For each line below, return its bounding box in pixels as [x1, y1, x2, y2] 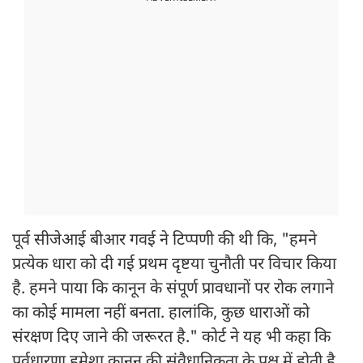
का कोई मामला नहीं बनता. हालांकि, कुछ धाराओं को [12, 303, 310, 325]
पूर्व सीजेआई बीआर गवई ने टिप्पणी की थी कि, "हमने [12, 230, 317, 252]
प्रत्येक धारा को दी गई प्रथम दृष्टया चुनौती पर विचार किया [12, 254, 336, 276]
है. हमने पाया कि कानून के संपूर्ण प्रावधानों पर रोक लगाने [12, 279, 334, 301]
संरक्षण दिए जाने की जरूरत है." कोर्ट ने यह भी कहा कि [12, 327, 331, 349]
